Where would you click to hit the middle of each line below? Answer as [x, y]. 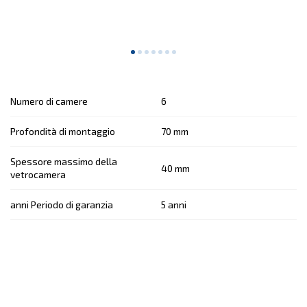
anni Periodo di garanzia [62, 205]
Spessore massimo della [64, 162]
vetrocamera [38, 175]
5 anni [174, 205]
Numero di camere [49, 101]
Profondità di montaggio [63, 132]
